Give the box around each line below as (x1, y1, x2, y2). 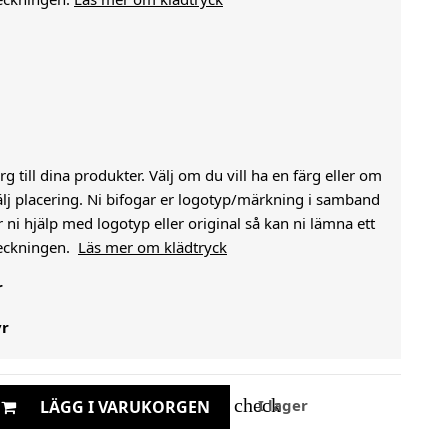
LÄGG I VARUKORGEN (40, 395, 210, 418)
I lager (254, 395, 308, 416)
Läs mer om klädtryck (78, 237, 227, 257)
